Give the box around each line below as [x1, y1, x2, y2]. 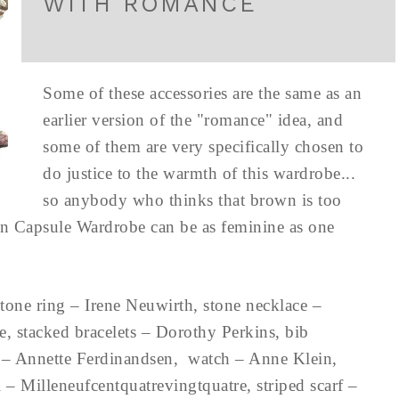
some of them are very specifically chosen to [43, 137, 363, 156]
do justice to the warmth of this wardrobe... [43, 164, 355, 183]
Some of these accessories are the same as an [43, 84, 362, 102]
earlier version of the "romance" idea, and [43, 110, 343, 129]
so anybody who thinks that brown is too [43, 191, 342, 209]
